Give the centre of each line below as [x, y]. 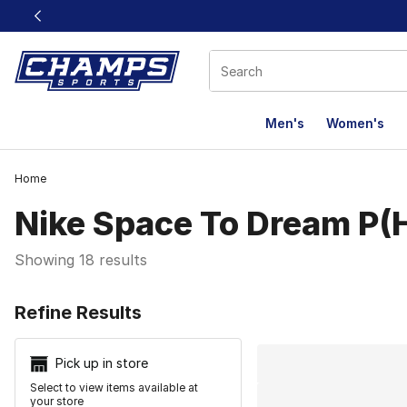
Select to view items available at [114, 388]
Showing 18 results [81, 260]
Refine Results [78, 313]
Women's [355, 123]
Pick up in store [102, 363]
